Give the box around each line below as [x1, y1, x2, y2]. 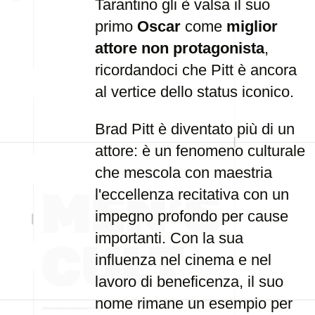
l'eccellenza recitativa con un [95, 186, 289, 203]
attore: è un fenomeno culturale [95, 142, 305, 160]
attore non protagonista [95, 39, 264, 57]
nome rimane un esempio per [95, 295, 292, 312]
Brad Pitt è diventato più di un [95, 120, 295, 138]
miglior [226, 18, 278, 35]
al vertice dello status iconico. [95, 83, 294, 101]
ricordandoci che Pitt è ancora [95, 61, 297, 79]
